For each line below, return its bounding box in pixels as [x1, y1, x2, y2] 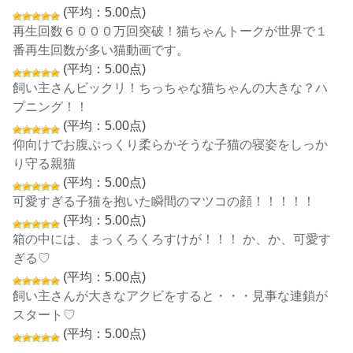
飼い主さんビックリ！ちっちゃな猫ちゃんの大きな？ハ [13, 80, 329, 95]
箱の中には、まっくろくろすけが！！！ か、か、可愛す [13, 232, 332, 247]
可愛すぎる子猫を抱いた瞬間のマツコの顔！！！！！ [13, 194, 316, 209]
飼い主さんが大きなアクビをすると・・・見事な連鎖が [13, 288, 329, 303]
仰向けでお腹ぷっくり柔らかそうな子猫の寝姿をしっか [13, 137, 329, 152]
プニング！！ [13, 99, 89, 114]
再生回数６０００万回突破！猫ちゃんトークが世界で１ [13, 24, 329, 39]
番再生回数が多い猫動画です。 [13, 43, 190, 58]
